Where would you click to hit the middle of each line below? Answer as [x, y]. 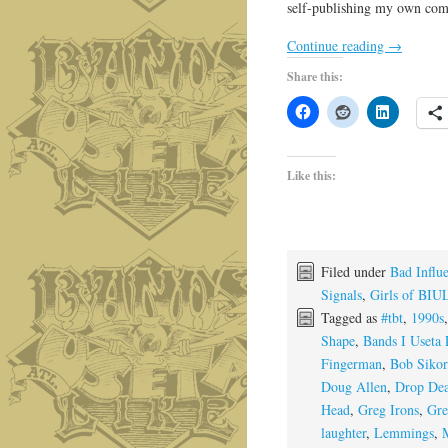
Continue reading [337, 45]
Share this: [314, 76]
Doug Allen [353, 386]
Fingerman [351, 363]
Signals [341, 294]
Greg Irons [388, 409]
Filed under [355, 271]
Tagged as [350, 317]
